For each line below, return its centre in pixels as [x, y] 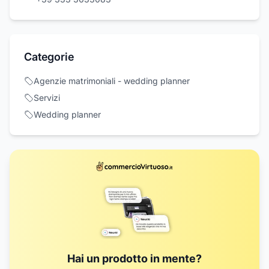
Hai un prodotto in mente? [134, 258]
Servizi [47, 98]
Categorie [49, 57]
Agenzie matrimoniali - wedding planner [112, 81]
